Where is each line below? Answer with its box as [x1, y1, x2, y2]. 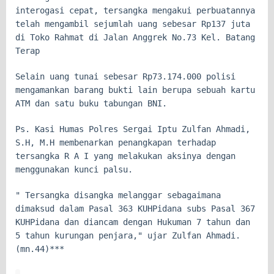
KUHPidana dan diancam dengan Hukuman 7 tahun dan [15, 217, 250, 228]
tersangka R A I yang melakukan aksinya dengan [15, 151, 235, 161]
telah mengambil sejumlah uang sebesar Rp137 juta [15, 19, 250, 29]
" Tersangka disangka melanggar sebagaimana [15, 190, 221, 201]
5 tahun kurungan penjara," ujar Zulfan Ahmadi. [15, 231, 240, 241]
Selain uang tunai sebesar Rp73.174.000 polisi [15, 72, 235, 82]
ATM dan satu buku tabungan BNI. [15, 98, 167, 109]
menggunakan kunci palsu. [15, 165, 133, 175]
